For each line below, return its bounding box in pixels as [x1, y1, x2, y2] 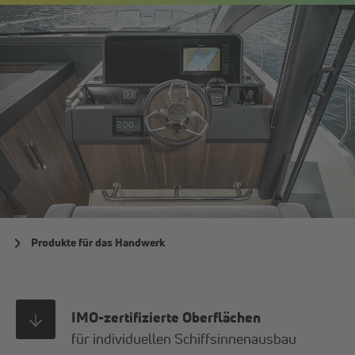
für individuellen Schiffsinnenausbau [71, 330, 297, 348]
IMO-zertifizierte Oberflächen [71, 308, 261, 326]
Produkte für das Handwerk [31, 235, 165, 250]
